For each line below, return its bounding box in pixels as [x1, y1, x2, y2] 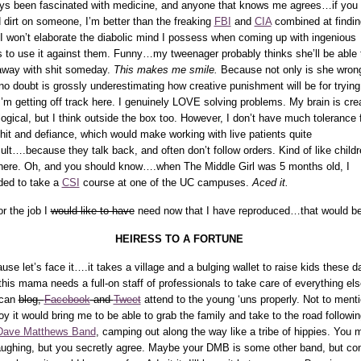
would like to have [50, 204, 135, 217]
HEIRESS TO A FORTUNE [115, 232, 243, 245]
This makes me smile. [113, 63, 218, 76]
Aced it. [251, 176, 288, 189]
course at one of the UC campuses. [79, 176, 252, 189]
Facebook [44, 293, 90, 305]
